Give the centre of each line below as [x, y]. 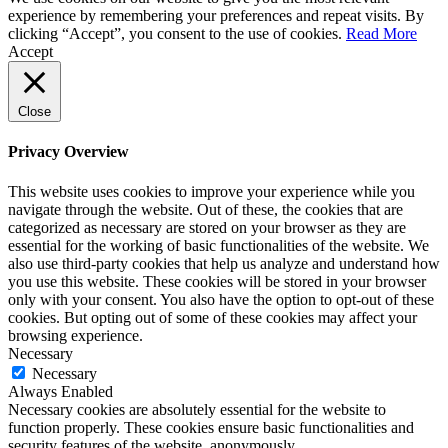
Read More [381, 34]
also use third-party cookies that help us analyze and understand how [224, 263]
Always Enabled [60, 391]
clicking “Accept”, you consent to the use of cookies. [177, 34]
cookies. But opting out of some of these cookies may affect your [212, 317]
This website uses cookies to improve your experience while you [211, 191]
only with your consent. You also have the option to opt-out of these [221, 299]
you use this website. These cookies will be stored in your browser [217, 281]
